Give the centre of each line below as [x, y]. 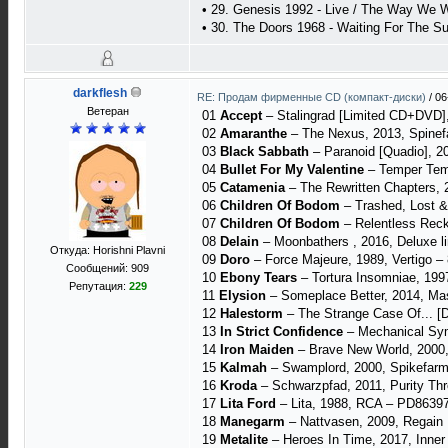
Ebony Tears [258, 277]
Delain [239, 241]
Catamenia [252, 187]
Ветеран [107, 111]
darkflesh [100, 93]
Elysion [242, 295]
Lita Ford [248, 403]
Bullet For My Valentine [292, 169]
